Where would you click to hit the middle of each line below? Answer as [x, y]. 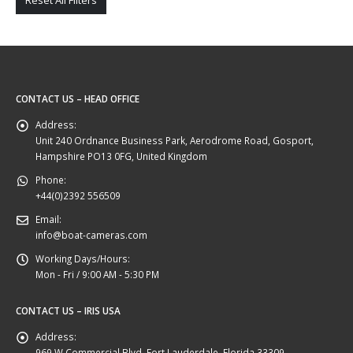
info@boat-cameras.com [91, 235]
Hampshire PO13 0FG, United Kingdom [121, 156]
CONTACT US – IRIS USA [68, 311]
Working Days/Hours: [83, 259]
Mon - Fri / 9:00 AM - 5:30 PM [97, 275]
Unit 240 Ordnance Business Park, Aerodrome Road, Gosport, [175, 141]
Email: [48, 219]
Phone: [51, 180]
